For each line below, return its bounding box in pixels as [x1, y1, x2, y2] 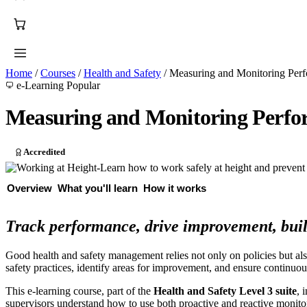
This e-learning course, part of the [5, 284, 153, 297]
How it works [143, 182, 206, 194]
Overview [7, 182, 52, 194]
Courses [40, 67, 75, 79]
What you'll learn [58, 182, 138, 194]
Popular [66, 79, 100, 91]
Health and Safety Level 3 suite [153, 284, 297, 297]
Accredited [23, 147, 65, 157]
